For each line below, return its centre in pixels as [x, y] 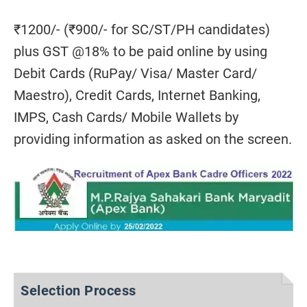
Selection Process [78, 291]
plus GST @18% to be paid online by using [140, 51]
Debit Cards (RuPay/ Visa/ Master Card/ [135, 73]
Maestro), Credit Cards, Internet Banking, [137, 95]
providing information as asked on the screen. [153, 139]
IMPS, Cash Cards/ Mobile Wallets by [126, 117]
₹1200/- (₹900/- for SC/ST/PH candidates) [144, 29]
